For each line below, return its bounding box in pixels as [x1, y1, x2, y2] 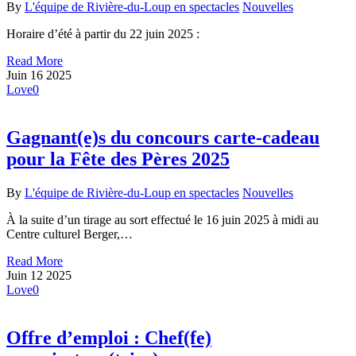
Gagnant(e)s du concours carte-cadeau [6, 127, 319, 149]
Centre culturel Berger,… [6, 226, 133, 241]
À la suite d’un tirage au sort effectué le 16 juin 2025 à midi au [6, 212, 319, 226]
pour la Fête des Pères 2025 [6, 149, 230, 170]
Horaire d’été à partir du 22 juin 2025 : [6, 27, 199, 41]
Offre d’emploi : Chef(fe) [6, 327, 211, 348]
